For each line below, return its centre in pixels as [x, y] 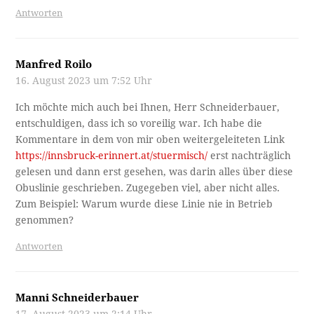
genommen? [45, 220]
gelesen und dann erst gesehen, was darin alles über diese [155, 172]
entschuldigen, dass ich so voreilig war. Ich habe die [139, 124]
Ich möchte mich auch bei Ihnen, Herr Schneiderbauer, [148, 108]
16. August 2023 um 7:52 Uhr [84, 81]
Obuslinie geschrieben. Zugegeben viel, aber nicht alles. [148, 188]
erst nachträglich [250, 156]
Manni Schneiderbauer [77, 298]
